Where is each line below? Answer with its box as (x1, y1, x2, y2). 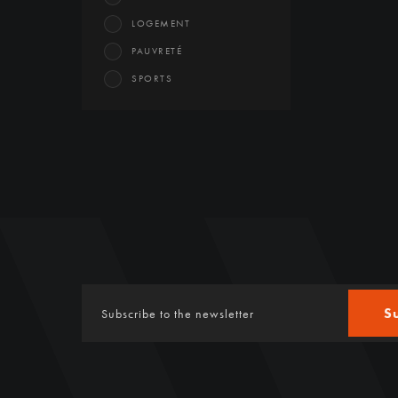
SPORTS (131, 72, 172, 84)
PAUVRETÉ (131, 44, 182, 57)
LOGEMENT (131, 17, 190, 29)
